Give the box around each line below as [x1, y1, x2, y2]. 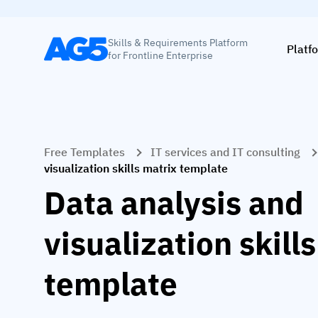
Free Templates [44, 145, 125, 159]
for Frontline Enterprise [108, 48, 213, 62]
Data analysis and [44, 182, 304, 223]
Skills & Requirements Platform [108, 35, 248, 49]
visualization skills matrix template [44, 161, 228, 175]
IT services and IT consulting [150, 145, 300, 159]
